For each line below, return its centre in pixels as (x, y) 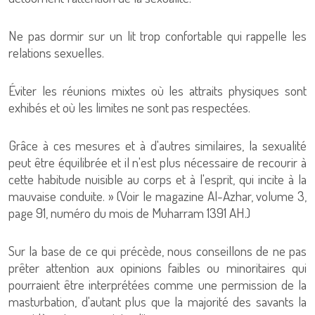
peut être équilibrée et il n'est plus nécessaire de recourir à (157, 162)
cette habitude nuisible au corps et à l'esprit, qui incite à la (157, 179)
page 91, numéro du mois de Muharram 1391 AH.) (129, 213)
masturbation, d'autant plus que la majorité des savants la (157, 301)
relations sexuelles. (56, 52)
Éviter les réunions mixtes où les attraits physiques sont (157, 90)
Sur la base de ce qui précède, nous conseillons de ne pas (157, 251)
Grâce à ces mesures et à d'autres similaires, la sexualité (157, 145)
